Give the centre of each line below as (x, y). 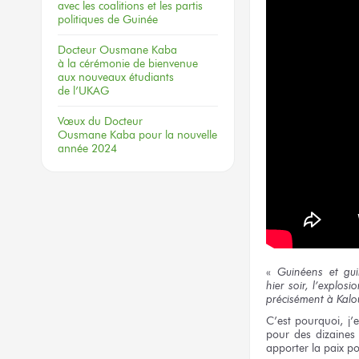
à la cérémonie (94, 63)
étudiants (150, 77)
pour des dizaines (311, 334)
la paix (328, 347)
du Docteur (115, 121)
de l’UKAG (83, 91)
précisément (296, 299)
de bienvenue (165, 63)
